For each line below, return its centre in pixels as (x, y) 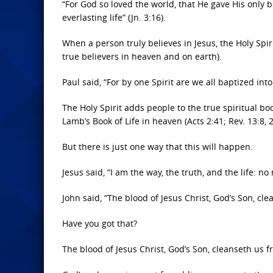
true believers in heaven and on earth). (142, 56)
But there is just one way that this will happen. (158, 147)
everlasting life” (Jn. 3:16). (114, 17)
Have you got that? (100, 223)
